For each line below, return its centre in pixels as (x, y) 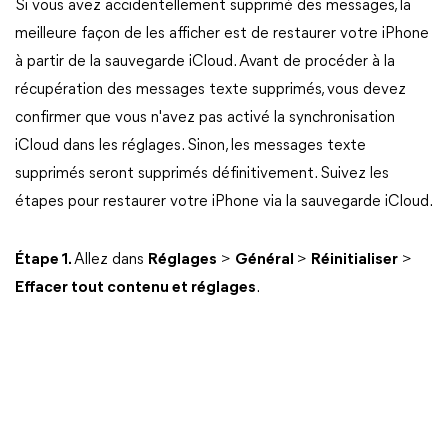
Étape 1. (44, 260)
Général (266, 260)
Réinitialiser (354, 260)
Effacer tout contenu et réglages (135, 288)
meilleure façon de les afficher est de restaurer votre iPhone (222, 34)
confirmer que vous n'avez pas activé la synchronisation (205, 118)
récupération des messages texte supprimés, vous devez (210, 90)
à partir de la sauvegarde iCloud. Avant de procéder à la (205, 62)
